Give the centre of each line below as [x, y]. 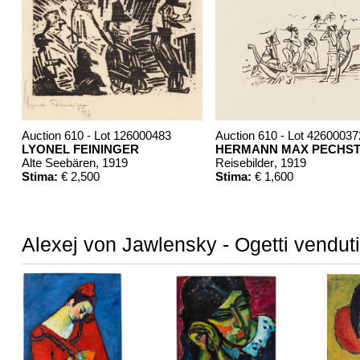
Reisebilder [244, 162]
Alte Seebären [58, 162]
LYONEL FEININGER [80, 149]
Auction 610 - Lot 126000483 [96, 135]
